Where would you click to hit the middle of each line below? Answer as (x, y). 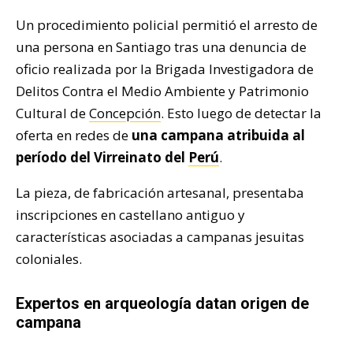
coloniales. (49, 259)
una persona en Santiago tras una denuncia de (161, 47)
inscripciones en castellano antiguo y (130, 215)
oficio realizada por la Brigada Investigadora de (165, 69)
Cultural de (52, 113)
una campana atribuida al (218, 136)
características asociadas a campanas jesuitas (160, 237)
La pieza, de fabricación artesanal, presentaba (160, 193)
